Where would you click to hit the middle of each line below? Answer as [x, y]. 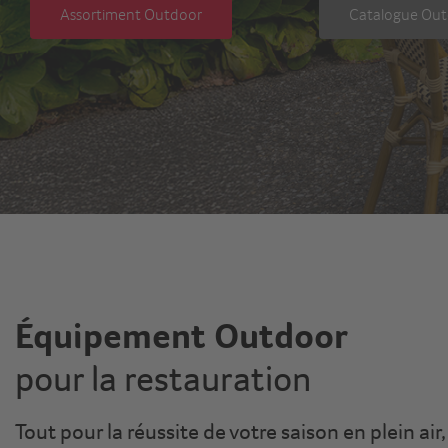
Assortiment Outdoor [131, 13]
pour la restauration [163, 379]
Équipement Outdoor [181, 336]
